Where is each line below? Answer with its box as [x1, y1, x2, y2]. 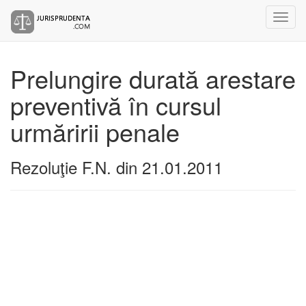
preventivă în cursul [10, 87, 221, 122]
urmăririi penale [10, 114, 180, 149]
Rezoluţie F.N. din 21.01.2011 [10, 155, 223, 179]
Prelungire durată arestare [10, 61, 296, 96]
